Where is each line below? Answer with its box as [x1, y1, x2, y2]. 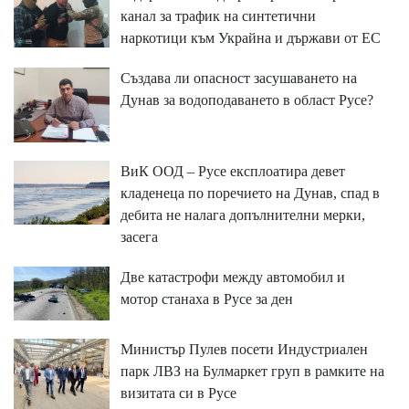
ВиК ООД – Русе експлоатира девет [120, 163, 345, 180]
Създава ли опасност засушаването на [120, 70, 357, 87]
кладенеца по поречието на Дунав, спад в [120, 185, 380, 202]
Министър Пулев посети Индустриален [120, 341, 368, 357]
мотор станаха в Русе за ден [120, 291, 293, 308]
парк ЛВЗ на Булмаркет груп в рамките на [120, 362, 384, 379]
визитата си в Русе [120, 384, 236, 401]
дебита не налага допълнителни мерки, [120, 207, 365, 224]
